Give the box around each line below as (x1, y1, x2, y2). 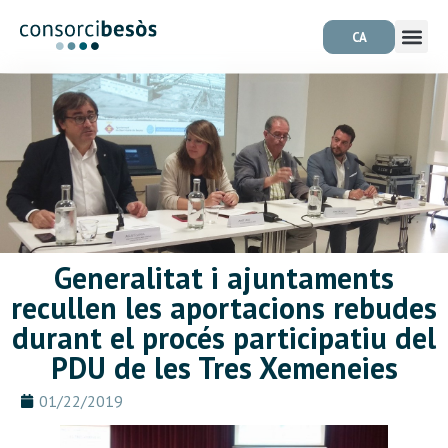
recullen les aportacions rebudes (11, 288, 437, 327)
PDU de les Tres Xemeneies (50, 348, 398, 387)
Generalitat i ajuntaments (54, 258, 394, 297)
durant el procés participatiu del (12, 318, 436, 357)
